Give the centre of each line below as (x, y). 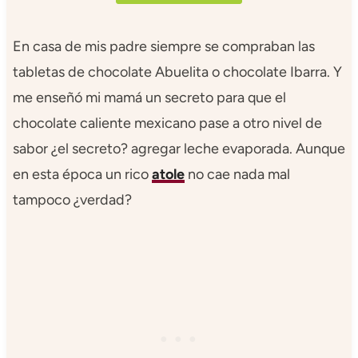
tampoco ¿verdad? (72, 199)
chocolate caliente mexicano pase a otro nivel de (167, 123)
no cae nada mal (237, 174)
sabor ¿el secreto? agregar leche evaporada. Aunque (179, 148)
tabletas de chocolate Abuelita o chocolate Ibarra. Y (177, 72)
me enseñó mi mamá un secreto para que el (149, 97)
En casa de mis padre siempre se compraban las (163, 46)
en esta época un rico (82, 174)
